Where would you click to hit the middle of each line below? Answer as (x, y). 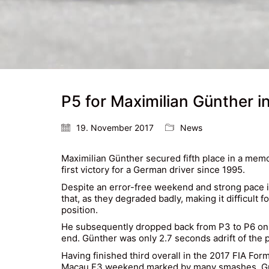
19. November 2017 (115, 128)
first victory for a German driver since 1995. (153, 170)
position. (80, 210)
